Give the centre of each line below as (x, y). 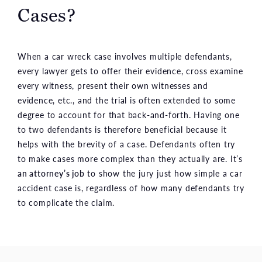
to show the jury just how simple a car (163, 173)
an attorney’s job (51, 173)
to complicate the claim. (66, 203)
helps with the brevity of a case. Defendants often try (127, 144)
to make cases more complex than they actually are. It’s (130, 159)
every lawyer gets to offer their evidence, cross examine (130, 71)
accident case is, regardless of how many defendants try (131, 188)
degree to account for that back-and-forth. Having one (129, 115)
